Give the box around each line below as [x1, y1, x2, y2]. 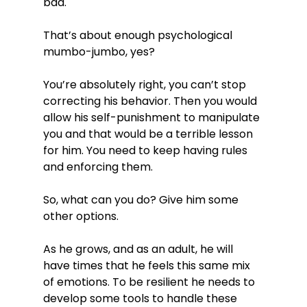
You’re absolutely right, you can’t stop [42, 77, 249, 93]
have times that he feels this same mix [42, 258, 253, 273]
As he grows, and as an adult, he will [42, 241, 236, 257]
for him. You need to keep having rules [42, 143, 250, 158]
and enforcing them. [42, 159, 153, 175]
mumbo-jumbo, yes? [42, 44, 155, 60]
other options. [42, 208, 119, 224]
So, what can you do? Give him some [42, 192, 241, 208]
